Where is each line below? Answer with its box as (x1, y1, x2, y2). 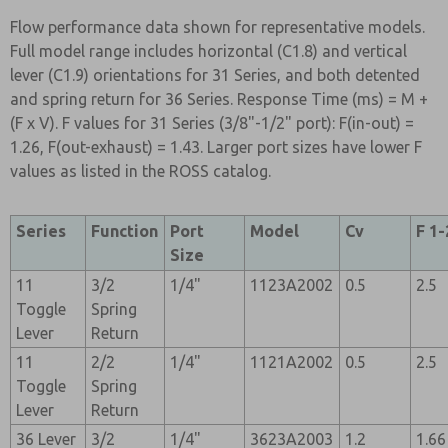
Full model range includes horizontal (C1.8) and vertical (10, 42, 407, 60)
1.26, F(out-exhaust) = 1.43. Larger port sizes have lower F (10, 138, 422, 156)
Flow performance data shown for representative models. (10, 18, 425, 36)
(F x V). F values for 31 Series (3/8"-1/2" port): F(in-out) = (10, 114, 414, 132)
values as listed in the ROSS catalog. (10, 162, 271, 180)
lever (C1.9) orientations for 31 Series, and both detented (10, 66, 420, 84)
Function (91, 222, 159, 240)
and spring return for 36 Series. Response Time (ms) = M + (10, 90, 428, 108)
